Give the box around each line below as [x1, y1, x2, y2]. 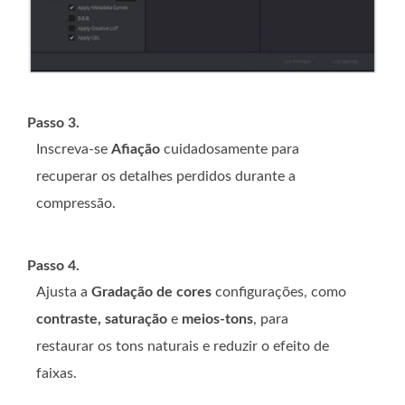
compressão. [36, 195, 116, 211]
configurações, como [212, 284, 346, 299]
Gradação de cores [91, 284, 212, 299]
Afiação [111, 141, 160, 156]
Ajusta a [36, 284, 91, 299]
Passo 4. [27, 258, 80, 273]
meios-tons [182, 311, 253, 326]
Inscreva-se [36, 141, 111, 156]
